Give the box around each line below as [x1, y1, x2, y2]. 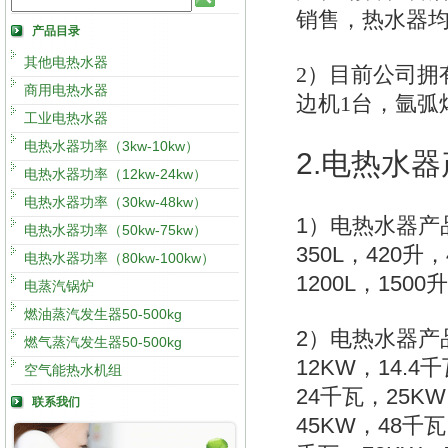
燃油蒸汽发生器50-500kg [24, 306, 182, 322]
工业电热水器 [24, 110, 108, 126]
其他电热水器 [24, 54, 108, 70]
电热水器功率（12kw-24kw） [24, 166, 207, 182]
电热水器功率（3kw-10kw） [24, 138, 199, 154]
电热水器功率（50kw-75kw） [24, 222, 207, 238]
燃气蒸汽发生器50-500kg [24, 334, 182, 350]
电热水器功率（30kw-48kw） [24, 194, 207, 210]
